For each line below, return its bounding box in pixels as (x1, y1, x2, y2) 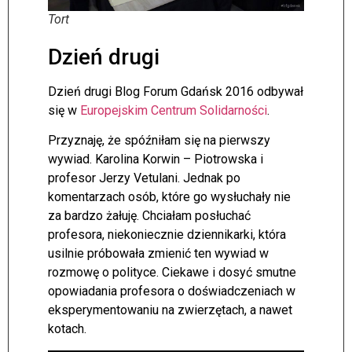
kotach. (48, 321, 86, 337)
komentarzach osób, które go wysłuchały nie (48, 189, 291, 205)
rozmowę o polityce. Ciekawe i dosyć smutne (48, 265, 296, 280)
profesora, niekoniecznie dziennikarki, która (48, 227, 286, 243)
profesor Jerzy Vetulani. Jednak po (48, 170, 240, 186)
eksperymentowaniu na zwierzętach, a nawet (48, 302, 292, 318)
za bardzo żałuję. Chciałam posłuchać (48, 208, 251, 224)
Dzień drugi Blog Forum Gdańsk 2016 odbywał (48, 83, 303, 99)
